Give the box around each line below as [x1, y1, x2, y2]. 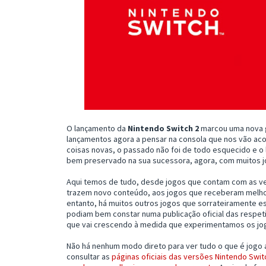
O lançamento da [66, 122, 128, 134]
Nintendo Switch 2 [128, 122, 199, 134]
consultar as [66, 251, 112, 262]
